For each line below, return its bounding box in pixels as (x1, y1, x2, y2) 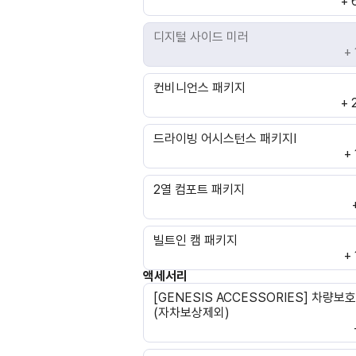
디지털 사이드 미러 (153, 29, 249, 44)
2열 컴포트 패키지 (153, 182, 245, 197)
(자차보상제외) (153, 305, 230, 320)
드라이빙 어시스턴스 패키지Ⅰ (153, 131, 296, 146)
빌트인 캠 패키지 (153, 233, 238, 248)
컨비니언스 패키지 (153, 80, 246, 95)
